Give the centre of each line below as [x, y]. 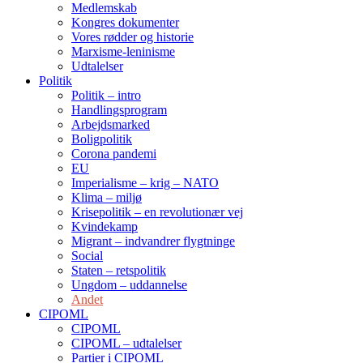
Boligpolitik [102, 139]
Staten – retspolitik [119, 270]
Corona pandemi [114, 153]
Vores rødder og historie [132, 36]
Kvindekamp [105, 226]
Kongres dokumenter [125, 22]
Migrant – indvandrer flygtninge [153, 241]
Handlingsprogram [119, 109]
